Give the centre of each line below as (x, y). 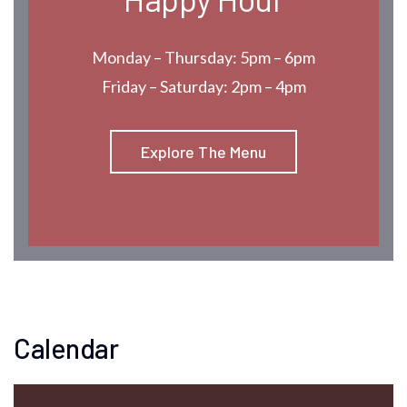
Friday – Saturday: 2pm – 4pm (203, 86)
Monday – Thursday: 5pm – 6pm (203, 57)
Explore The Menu (203, 152)
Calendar (66, 348)
